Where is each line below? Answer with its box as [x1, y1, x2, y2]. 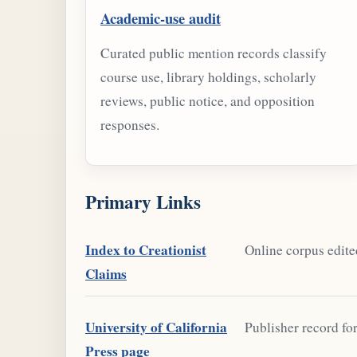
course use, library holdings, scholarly [100, 68, 316, 87]
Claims [85, 263, 127, 284]
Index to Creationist [85, 239, 206, 260]
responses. [100, 116, 159, 135]
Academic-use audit [100, 6, 221, 29]
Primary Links [85, 188, 201, 216]
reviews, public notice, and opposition [100, 92, 315, 111]
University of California [85, 316, 227, 337]
